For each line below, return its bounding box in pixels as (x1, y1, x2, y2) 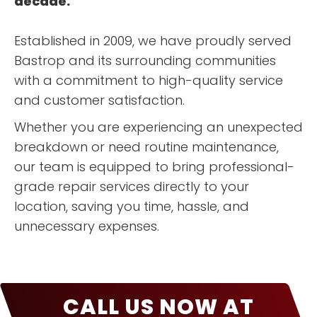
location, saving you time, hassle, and (14, 197, 249, 215)
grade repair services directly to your (14, 178, 249, 195)
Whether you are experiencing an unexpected (14, 118, 303, 136)
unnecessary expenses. (14, 217, 159, 235)
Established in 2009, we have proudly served (14, 32, 292, 50)
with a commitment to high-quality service (14, 71, 283, 89)
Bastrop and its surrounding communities (14, 52, 276, 69)
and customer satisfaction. (14, 91, 185, 109)
